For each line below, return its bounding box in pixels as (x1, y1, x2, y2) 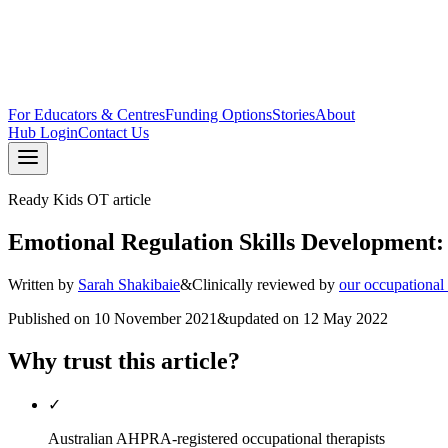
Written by (8, 275, 74, 293)
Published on (8, 309, 90, 327)
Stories (272, 106, 315, 123)
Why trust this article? (8, 347, 240, 374)
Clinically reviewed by (192, 275, 335, 293)
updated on (229, 309, 299, 327)
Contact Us (78, 124, 149, 141)
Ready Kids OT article (8, 191, 151, 208)
